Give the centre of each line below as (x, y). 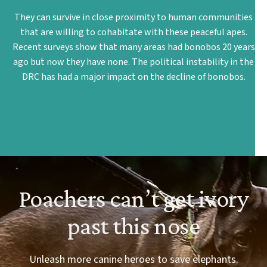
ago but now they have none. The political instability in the (133, 62)
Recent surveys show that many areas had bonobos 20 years (133, 47)
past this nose (133, 226)
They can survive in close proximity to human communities (133, 18)
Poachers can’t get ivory (133, 198)
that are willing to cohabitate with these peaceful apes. (133, 32)
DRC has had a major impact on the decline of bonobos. (133, 77)
